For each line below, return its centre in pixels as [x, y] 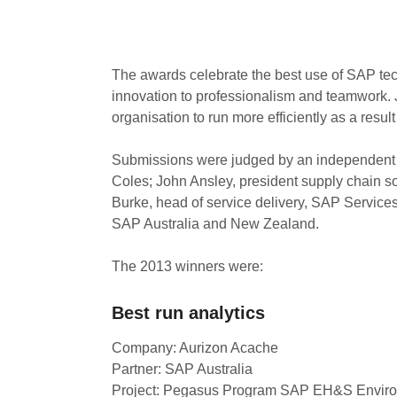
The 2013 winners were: [187, 266]
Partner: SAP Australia [182, 369]
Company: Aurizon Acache [195, 348]
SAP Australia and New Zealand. [215, 224]
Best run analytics [188, 313]
